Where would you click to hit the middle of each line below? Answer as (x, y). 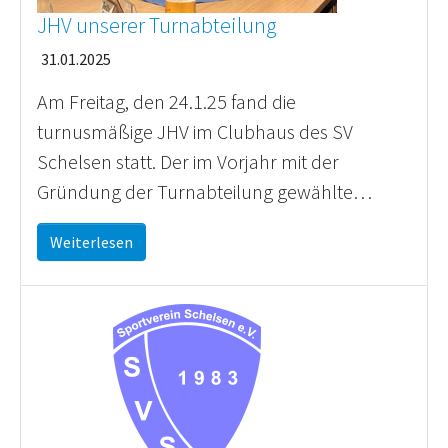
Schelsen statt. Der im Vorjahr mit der (188, 161)
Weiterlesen (91, 242)
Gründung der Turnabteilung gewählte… (204, 191)
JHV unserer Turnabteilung (157, 25)
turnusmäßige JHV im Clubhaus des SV (195, 131)
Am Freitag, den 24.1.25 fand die (166, 101)
